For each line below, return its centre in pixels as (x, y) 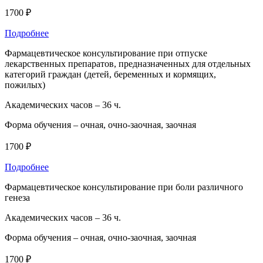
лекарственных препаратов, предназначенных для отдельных (128, 63)
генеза (17, 197)
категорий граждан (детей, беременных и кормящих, (110, 74)
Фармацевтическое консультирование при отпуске (106, 53)
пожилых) (25, 85)
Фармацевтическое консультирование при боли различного (124, 187)
